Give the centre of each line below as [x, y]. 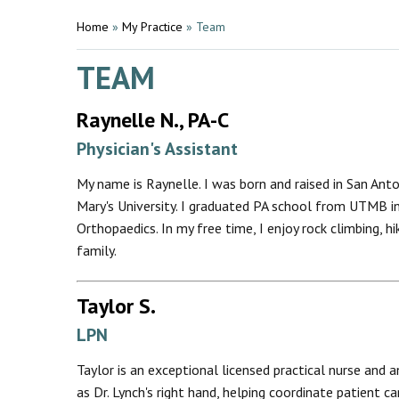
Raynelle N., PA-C [153, 120]
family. [97, 250]
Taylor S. [116, 306]
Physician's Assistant [157, 149]
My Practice [152, 27]
